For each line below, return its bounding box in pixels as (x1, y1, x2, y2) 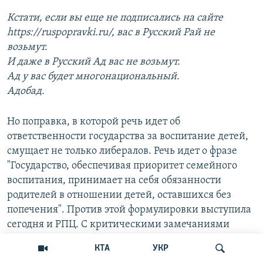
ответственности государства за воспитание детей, (7, 131, 248, 143)
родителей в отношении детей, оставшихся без (7, 190, 231, 201)
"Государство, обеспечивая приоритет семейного (7, 160, 237, 172)
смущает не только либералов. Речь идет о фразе (7, 146, 237, 157)
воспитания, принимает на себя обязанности (7, 175, 221, 187)
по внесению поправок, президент (7, 248, 171, 260)
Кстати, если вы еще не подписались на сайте (7, 12, 223, 24)
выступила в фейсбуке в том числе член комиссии (7, 234, 244, 245)
